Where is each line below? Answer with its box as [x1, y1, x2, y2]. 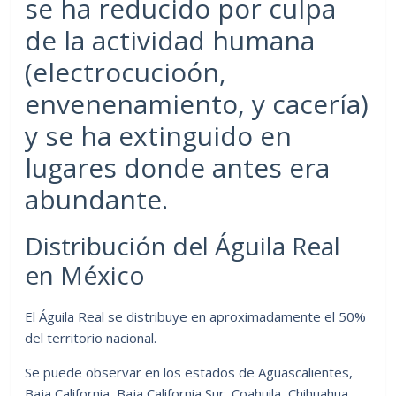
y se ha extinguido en [25, 117, 293, 154]
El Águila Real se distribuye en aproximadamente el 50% [25, 307, 367, 325]
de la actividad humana [25, 21, 316, 58]
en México [25, 257, 146, 292]
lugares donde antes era [25, 148, 331, 186]
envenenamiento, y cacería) [25, 85, 369, 122]
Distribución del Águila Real [25, 228, 341, 263]
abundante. [25, 180, 169, 217]
